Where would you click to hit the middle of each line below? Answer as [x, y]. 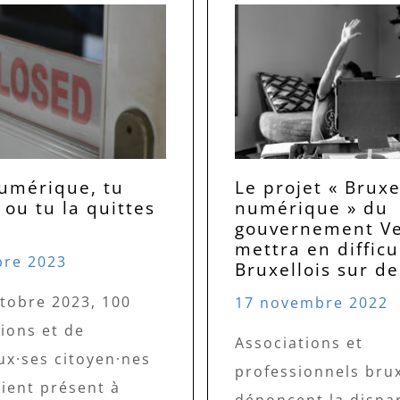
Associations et [299, 343]
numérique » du [311, 208]
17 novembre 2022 [311, 303]
